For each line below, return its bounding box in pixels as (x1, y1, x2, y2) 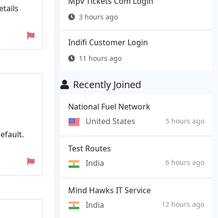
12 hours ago (162, 199, 204, 209)
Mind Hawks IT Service (68, 184, 151, 196)
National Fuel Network (68, 101, 150, 112)
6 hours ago (165, 158, 204, 167)
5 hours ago (165, 116, 204, 126)
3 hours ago (79, 12, 118, 22)
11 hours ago (79, 54, 122, 63)
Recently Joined (73, 78, 141, 91)
